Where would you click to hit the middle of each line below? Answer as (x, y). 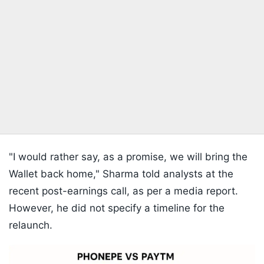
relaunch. (31, 225)
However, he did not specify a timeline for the (117, 208)
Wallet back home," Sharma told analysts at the (121, 174)
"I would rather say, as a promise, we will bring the (128, 157)
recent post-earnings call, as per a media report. (123, 191)
